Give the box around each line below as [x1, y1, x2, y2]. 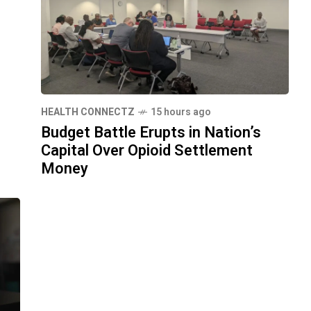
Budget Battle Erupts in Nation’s [41, 121, 261, 144]
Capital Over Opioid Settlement [41, 140, 253, 162]
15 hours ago [151, 105, 211, 120]
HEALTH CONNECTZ [41, 105, 135, 120]
